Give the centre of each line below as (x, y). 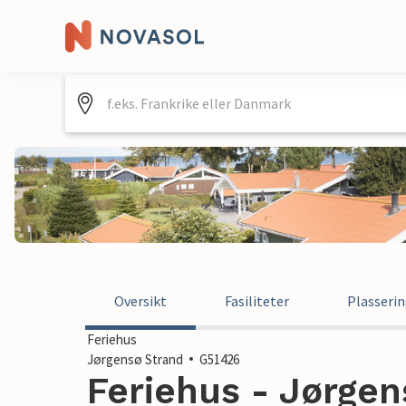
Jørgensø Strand (135, 359)
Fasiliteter (257, 301)
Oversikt (140, 301)
